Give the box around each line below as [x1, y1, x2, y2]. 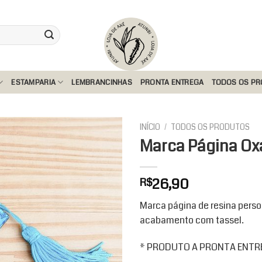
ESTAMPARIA [11, 77, 56, 88]
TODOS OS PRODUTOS [171, 122, 250, 133]
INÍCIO [140, 122, 160, 133]
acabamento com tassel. [140, 213, 244, 227]
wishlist [86, 181, 113, 194]
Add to [88, 171, 112, 184]
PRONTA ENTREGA [140, 77, 204, 88]
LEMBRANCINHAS [71, 77, 132, 88]
